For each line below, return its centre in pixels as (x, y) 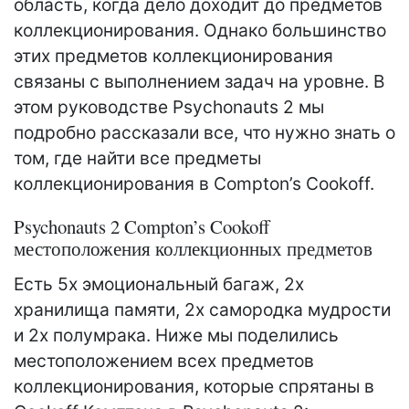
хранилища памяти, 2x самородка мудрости (202, 310)
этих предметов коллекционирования (173, 56)
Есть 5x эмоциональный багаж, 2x (159, 284)
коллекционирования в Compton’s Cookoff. (194, 184)
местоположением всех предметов (164, 361)
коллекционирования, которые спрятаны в (194, 387)
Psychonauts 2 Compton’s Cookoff (142, 227)
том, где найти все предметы (137, 158)
